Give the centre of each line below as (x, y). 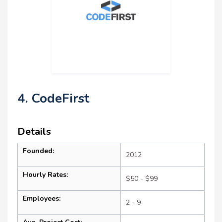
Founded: (38, 151)
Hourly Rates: (45, 175)
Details (34, 132)
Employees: (42, 199)
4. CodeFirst (53, 99)
